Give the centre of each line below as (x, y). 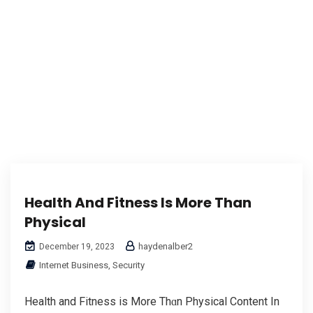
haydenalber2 (165, 246)
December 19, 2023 (76, 246)
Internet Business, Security (92, 265)
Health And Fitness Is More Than (138, 202)
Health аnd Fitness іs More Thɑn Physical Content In (152, 301)
